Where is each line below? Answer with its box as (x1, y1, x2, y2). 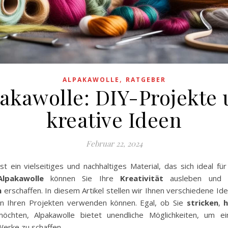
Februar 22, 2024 (85, 138, 142, 149)
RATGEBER (125, 75, 166, 84)
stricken (186, 197, 218, 208)
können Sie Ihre (43, 173, 121, 184)
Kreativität (120, 173, 164, 184)
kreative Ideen (46, 106, 182, 133)
